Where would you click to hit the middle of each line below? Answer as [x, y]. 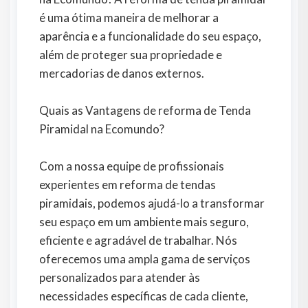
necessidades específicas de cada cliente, [144, 296]
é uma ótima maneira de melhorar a [129, 18]
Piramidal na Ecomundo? [102, 129]
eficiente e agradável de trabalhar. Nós [138, 241]
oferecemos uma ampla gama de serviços [145, 259]
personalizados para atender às [120, 278]
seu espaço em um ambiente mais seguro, [144, 222]
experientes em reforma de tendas [128, 185]
